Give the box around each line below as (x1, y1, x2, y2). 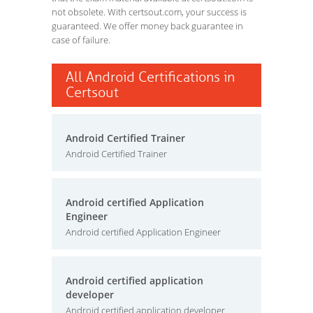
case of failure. (52, 34, 110, 46)
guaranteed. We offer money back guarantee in (52, 20, 243, 32)
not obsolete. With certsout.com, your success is (52, 6, 247, 18)
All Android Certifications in (66, 68, 235, 86)
